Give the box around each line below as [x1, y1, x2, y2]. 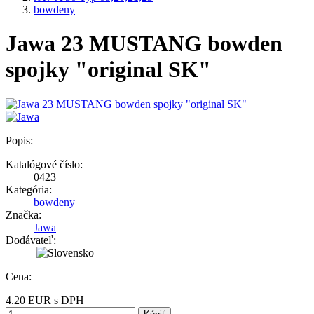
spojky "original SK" [6, 57, 211, 83]
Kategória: [6, 183, 52, 196]
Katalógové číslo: [6, 158, 83, 170]
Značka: [6, 208, 41, 221]
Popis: [6, 134, 33, 146]
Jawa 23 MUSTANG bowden [6, 31, 282, 57]
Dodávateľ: [6, 233, 56, 246]
